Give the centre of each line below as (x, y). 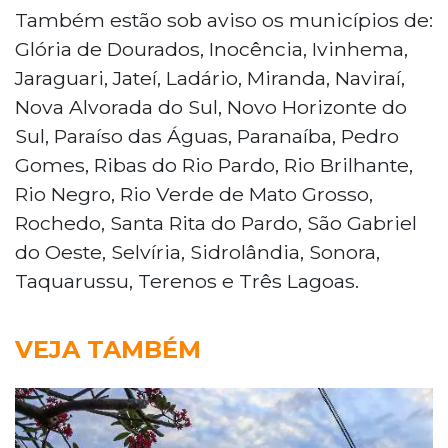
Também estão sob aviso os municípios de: (224, 19)
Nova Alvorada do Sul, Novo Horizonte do (211, 106)
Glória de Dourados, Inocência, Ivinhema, (211, 48)
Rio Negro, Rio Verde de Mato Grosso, (194, 193)
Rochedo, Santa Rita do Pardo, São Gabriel (216, 222)
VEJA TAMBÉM (108, 349)
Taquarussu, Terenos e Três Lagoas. (187, 280)
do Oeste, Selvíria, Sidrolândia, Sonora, (197, 251)
